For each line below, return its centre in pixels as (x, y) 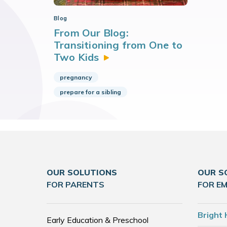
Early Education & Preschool (98, 220)
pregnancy (76, 77)
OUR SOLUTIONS (82, 172)
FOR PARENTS (75, 184)
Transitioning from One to (118, 45)
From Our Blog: (91, 33)
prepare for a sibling (90, 92)
